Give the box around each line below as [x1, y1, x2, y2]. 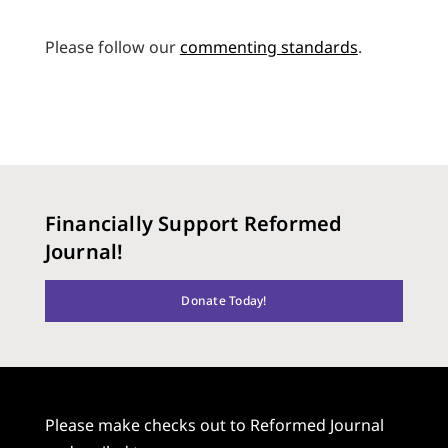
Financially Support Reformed [44, 209, 343, 237]
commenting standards [179, 36, 358, 59]
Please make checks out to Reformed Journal [44, 413, 384, 436]
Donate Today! [181, 292, 267, 310]
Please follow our [44, 36, 180, 59]
